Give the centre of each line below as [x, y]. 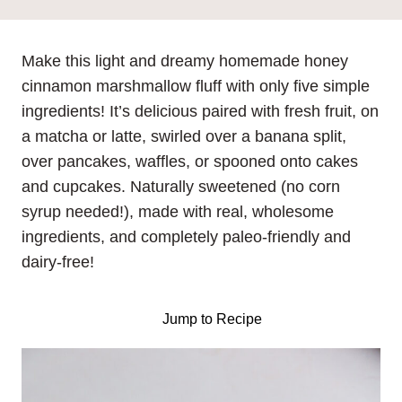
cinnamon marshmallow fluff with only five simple [196, 86]
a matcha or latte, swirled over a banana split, [184, 136]
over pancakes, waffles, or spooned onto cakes [190, 162]
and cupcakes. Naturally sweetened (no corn [181, 187]
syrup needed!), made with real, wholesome [178, 212]
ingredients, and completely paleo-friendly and [186, 237]
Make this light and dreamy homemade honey [185, 61]
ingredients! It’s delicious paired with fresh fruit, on [200, 111]
